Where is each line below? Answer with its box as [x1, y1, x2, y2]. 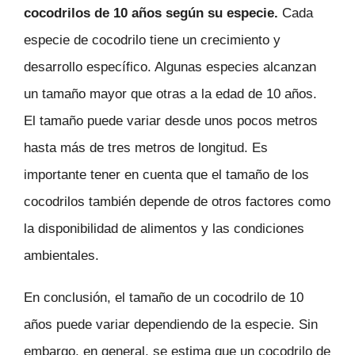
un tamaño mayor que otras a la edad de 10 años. [24, 86, 317, 102]
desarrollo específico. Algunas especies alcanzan [24, 59, 316, 75]
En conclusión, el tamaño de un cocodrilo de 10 [24, 290, 303, 306]
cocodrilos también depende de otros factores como [24, 194, 330, 210]
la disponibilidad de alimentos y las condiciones [24, 221, 304, 237]
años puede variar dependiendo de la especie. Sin [24, 317, 318, 333]
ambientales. [24, 248, 99, 264]
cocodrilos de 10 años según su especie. [24, 6, 278, 21]
